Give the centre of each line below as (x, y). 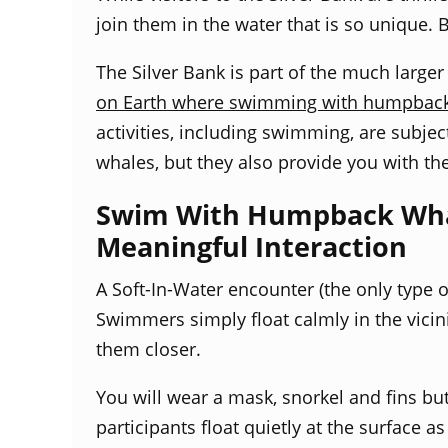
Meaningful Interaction (251, 247)
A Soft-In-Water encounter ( (210, 289)
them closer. (151, 349)
